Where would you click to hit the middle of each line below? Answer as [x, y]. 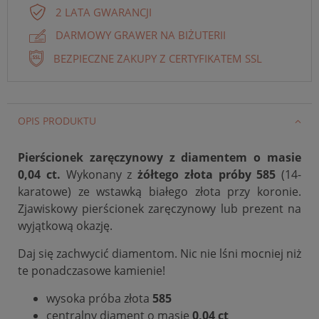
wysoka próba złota [98, 298]
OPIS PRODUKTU [57, 120]
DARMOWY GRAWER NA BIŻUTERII [141, 35]
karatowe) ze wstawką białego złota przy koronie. [159, 191]
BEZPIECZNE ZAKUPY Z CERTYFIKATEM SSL [158, 58]
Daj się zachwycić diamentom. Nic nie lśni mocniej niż [159, 253]
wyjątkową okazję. [67, 225]
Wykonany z [96, 174]
